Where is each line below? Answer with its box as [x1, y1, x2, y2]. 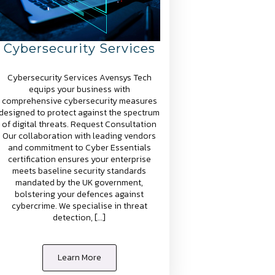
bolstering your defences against [15, 187, 144, 201]
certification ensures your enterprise [7, 152, 151, 166]
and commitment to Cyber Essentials [7, 141, 151, 154]
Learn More [57, 250, 101, 264]
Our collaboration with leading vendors [2, 129, 157, 142]
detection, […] [53, 211, 106, 224]
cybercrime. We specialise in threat [11, 199, 147, 212]
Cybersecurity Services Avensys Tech [7, 71, 152, 84]
